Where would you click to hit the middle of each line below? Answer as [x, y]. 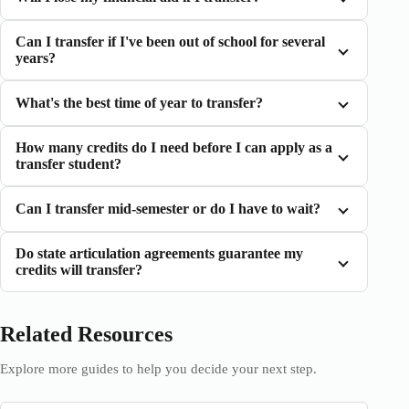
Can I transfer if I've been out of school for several [170, 42]
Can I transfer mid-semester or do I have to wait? [168, 209]
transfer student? [68, 164]
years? [36, 58]
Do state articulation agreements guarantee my [159, 253]
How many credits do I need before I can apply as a [174, 147]
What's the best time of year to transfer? [139, 103]
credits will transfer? [79, 270]
